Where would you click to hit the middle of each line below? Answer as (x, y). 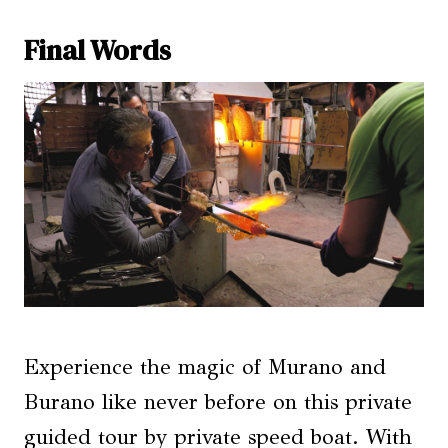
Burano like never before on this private (218, 401)
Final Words (97, 49)
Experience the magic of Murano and (205, 366)
